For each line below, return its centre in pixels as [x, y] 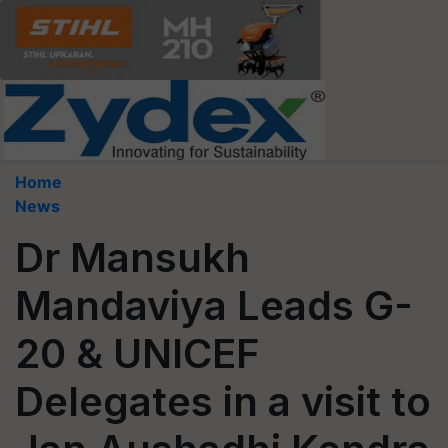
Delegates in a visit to [223, 401]
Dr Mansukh [132, 257]
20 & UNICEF [137, 353]
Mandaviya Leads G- [214, 305]
